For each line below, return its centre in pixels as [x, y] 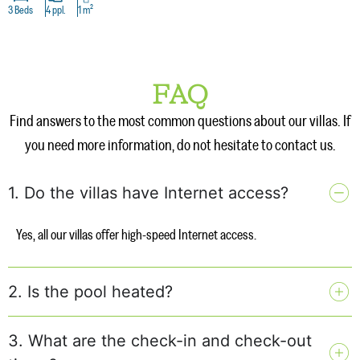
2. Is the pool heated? [90, 291]
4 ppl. [55, 10]
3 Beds [20, 10]
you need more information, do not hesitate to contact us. [180, 145]
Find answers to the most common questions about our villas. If [180, 121]
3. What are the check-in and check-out [160, 340]
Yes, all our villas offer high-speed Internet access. [136, 236]
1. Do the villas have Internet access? [148, 193]
